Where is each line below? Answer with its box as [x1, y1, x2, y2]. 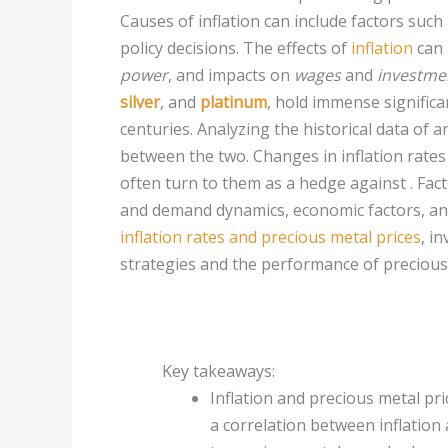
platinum [200, 91, 267, 113]
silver [120, 91, 160, 113]
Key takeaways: [162, 360, 275, 382]
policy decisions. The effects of [120, 37, 351, 59]
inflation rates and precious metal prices [120, 226, 421, 248]
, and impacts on [168, 64, 294, 86]
